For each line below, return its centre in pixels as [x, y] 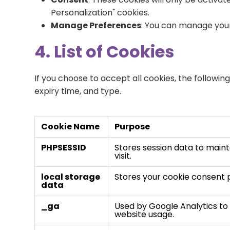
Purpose [132, 127]
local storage [71, 177]
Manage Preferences [96, 25]
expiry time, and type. [78, 91]
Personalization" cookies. [100, 13]
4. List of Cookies [104, 52]
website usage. [145, 214]
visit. [123, 156]
